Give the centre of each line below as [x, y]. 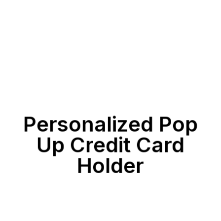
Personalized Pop [110, 124]
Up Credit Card [110, 145]
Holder [110, 165]
